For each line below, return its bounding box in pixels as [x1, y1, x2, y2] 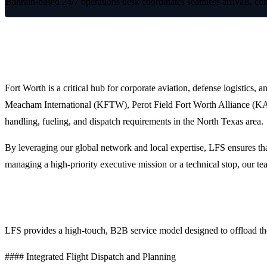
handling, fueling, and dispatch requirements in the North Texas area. [5, 116, 263, 126]
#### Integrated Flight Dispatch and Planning [5, 251, 176, 262]
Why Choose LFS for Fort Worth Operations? [5, 195, 225, 209]
